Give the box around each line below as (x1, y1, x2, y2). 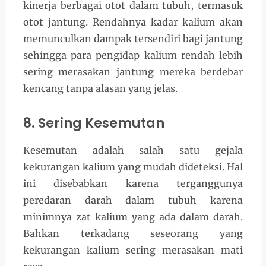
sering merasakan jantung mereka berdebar (23, 66, 243, 78)
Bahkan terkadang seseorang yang (23, 227, 243, 240)
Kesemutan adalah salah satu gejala (23, 144, 243, 157)
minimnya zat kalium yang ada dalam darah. (23, 211, 243, 223)
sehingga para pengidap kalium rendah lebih (23, 49, 243, 62)
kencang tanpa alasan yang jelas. (23, 83, 178, 95)
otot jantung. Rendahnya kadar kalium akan (23, 16, 243, 28)
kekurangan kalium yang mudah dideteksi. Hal (23, 161, 243, 173)
